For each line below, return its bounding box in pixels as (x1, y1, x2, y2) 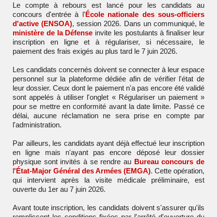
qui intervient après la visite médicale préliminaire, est (13, 175, 204, 184)
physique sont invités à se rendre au (13, 157, 134, 166)
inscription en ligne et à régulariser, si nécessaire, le (13, 37, 204, 46)
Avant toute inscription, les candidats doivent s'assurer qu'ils (13, 203, 204, 212)
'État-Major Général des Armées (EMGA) (14, 166, 151, 175)
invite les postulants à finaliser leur (95, 28, 205, 37)
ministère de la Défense (13, 28, 95, 37)
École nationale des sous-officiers (85, 10, 204, 18)
